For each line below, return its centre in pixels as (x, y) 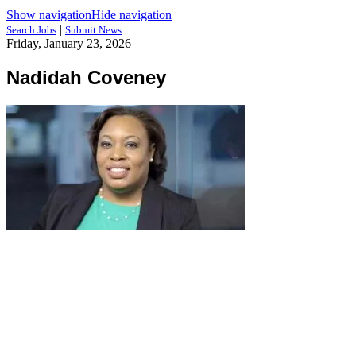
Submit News (93, 30)
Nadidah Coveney (86, 77)
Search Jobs (31, 30)
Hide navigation (132, 15)
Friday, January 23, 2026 (69, 43)
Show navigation (49, 15)
